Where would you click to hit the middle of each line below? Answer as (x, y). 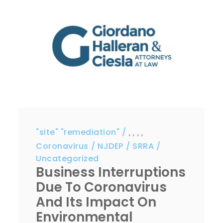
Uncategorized (67, 159)
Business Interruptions (111, 172)
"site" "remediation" (78, 132)
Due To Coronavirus (102, 187)
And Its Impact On (96, 202)
